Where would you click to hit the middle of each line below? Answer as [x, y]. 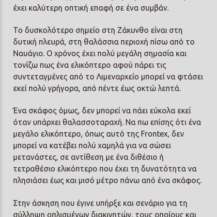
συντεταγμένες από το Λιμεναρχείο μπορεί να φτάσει [108, 76]
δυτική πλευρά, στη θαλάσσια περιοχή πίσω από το [104, 41]
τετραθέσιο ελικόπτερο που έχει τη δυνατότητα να [105, 169]
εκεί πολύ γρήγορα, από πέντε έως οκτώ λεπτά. [97, 88]
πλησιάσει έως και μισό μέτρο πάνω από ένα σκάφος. [108, 180]
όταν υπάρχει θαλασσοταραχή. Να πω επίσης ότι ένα [107, 122]
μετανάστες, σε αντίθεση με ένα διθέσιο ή [89, 157]
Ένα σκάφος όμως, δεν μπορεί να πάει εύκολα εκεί [102, 111]
